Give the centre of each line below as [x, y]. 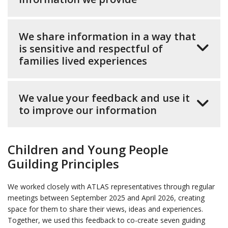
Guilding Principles [63, 163]
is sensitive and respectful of [91, 48]
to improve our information [88, 110]
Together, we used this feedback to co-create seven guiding [106, 220]
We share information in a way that [107, 36]
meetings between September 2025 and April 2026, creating [106, 197]
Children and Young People [88, 149]
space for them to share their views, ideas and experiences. [105, 209]
